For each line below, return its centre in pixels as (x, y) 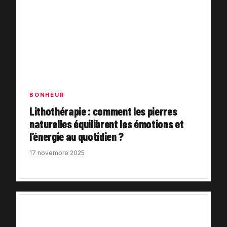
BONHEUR (47, 94)
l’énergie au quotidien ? (77, 136)
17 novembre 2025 (57, 153)
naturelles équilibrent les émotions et (107, 123)
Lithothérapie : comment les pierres (103, 111)
